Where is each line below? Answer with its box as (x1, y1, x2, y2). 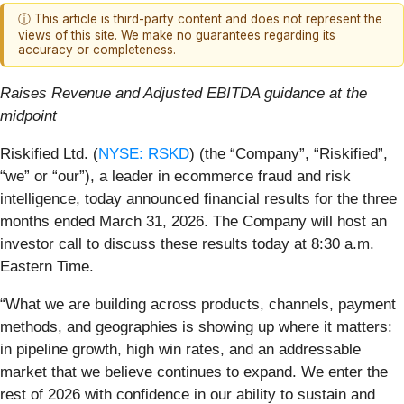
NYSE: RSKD (98, 144, 189, 162)
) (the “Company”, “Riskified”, (189, 144, 388, 162)
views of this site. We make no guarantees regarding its (18, 28, 335, 43)
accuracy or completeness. (18, 42, 176, 58)
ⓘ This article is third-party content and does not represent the (18, 12, 382, 27)
